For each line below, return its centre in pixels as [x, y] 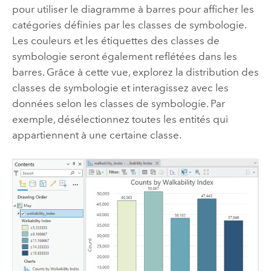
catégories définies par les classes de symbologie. [129, 24]
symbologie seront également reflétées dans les [124, 56]
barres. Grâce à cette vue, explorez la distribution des [135, 72]
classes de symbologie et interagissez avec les [120, 87]
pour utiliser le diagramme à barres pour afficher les [133, 9]
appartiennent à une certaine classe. [96, 135]
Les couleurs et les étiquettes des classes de [116, 40]
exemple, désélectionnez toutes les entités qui [120, 119]
